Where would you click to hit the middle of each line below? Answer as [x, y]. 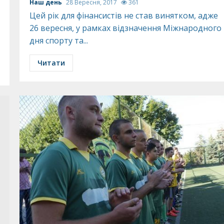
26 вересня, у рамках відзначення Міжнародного [125, 28]
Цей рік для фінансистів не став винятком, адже [123, 15]
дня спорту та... [58, 40]
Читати [51, 63]
